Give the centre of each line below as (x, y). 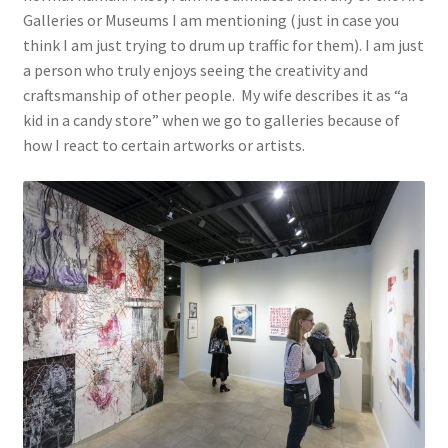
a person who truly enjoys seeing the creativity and (195, 70)
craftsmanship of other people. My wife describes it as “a (215, 95)
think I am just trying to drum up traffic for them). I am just (223, 45)
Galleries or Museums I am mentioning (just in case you (210, 20)
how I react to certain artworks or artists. (163, 145)
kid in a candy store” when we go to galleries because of (211, 120)
